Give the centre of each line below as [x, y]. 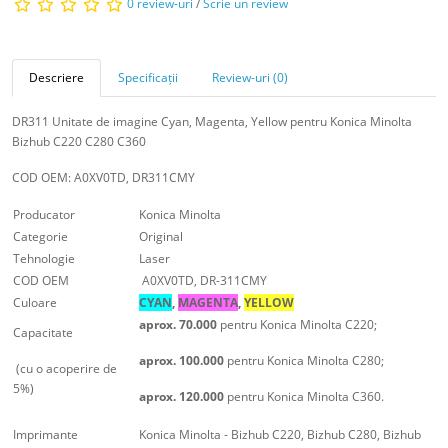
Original [161, 236]
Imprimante [45, 434]
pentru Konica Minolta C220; [298, 324]
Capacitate [43, 332]
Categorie [40, 236]
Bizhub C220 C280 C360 [79, 141]
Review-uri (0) [250, 77]
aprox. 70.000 [179, 324]
